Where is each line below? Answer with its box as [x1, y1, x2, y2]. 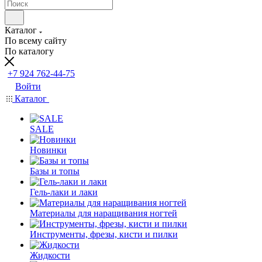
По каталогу [5, 46, 54, 56]
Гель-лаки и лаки [30, 187, 98, 197]
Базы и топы [30, 166, 80, 176]
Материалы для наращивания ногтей [30, 208, 177, 218]
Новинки [30, 145, 67, 155]
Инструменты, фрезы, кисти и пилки [30, 229, 178, 239]
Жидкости [30, 250, 70, 260]
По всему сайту [5, 36, 67, 46]
